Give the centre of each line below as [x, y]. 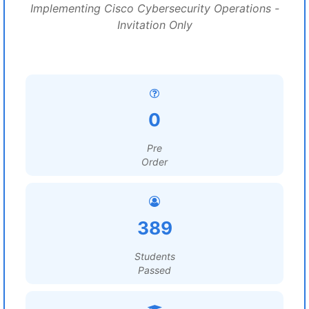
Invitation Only [154, 25]
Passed [154, 270]
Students [154, 256]
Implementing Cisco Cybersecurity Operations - [154, 8]
